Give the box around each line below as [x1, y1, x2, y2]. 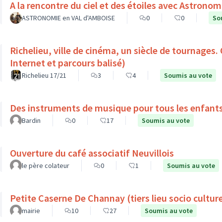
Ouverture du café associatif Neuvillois [10, 147, 174, 159]
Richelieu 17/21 [22, 71, 66, 80]
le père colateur [22, 161, 69, 170]
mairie [22, 206, 40, 215]
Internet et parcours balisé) [10, 56, 125, 69]
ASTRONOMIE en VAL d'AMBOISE [22, 13, 115, 22]
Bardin [22, 116, 41, 125]
